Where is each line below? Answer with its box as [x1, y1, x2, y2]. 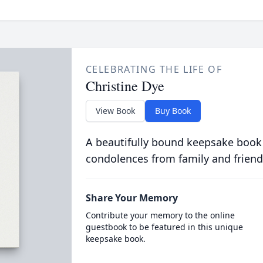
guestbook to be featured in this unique [85, 221, 243, 232]
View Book [95, 105, 135, 116]
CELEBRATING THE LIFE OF [85, 63, 222, 76]
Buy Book [154, 105, 191, 116]
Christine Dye [85, 76, 164, 95]
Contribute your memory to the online [85, 210, 235, 221]
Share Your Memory [85, 191, 178, 204]
